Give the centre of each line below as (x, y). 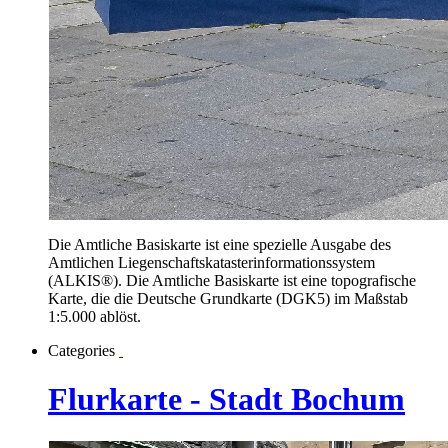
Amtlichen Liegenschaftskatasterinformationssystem (211, 262)
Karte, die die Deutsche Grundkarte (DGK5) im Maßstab (228, 298)
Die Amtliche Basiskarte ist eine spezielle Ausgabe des (219, 244)
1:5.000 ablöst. (94, 316)
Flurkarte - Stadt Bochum (226, 399)
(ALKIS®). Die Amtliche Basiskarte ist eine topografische (232, 280)
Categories (81, 350)
